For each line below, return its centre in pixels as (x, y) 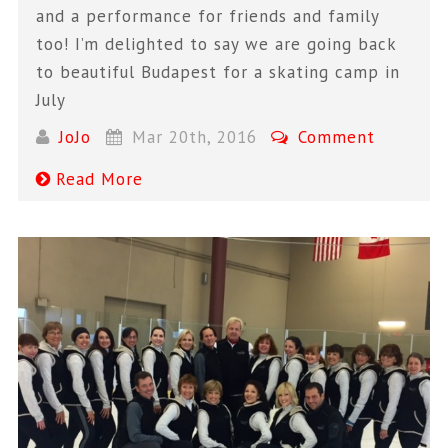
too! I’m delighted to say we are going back (216, 44)
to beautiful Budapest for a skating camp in (218, 72)
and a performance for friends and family (208, 16)
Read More (100, 178)
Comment (334, 136)
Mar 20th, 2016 (194, 136)
